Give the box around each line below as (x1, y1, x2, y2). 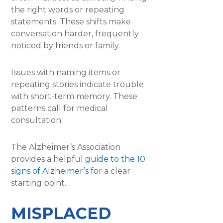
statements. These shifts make (11, 16, 131, 26)
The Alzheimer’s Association (11, 142, 121, 152)
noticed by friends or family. (11, 40, 120, 50)
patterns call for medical (11, 103, 109, 113)
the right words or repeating (11, 4, 125, 14)
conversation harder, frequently (11, 28, 139, 38)
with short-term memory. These (11, 91, 138, 101)
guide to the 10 (85, 154, 146, 164)
